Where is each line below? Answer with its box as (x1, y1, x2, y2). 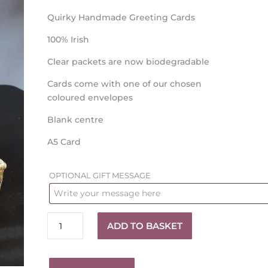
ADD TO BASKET (106, 220, 182, 232)
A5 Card (47, 136, 81, 148)
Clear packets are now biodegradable (47, 56, 209, 68)
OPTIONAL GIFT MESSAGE (48, 170, 153, 181)
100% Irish (47, 34, 89, 45)
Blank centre (47, 114, 103, 126)
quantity (46, 240, 83, 252)
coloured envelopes (47, 92, 133, 103)
